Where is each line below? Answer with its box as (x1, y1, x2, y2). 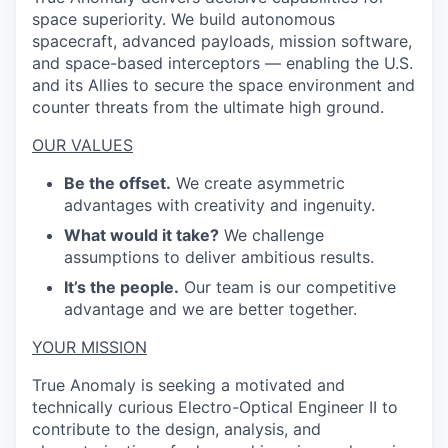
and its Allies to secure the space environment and (32, 75, 415, 95)
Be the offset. (64, 173, 171, 193)
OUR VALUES (32, 135, 133, 155)
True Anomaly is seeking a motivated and (32, 375, 345, 395)
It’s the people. (64, 277, 179, 297)
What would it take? (64, 225, 219, 245)
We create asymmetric (176, 173, 345, 193)
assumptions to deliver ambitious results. (64, 247, 374, 267)
